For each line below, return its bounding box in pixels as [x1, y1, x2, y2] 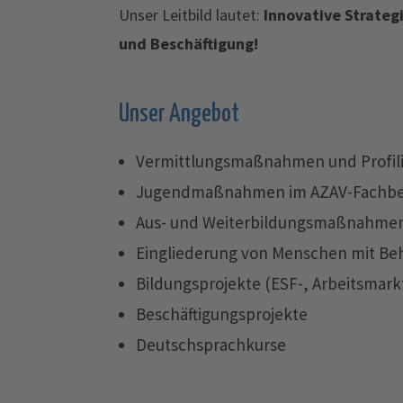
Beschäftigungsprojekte [135, 303, 308, 325]
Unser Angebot [119, 103, 239, 127]
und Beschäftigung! [119, 33, 258, 54]
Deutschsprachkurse [135, 334, 286, 355]
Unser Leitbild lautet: [119, 4, 260, 25]
